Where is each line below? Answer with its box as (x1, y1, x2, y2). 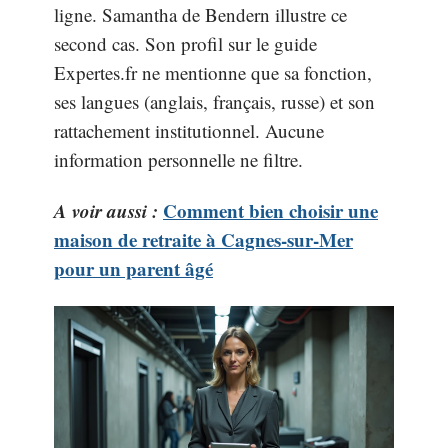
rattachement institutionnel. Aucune (54, 117, 324, 143)
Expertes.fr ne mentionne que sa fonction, (54, 59, 372, 85)
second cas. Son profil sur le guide (54, 30, 317, 56)
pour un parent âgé (54, 255, 213, 282)
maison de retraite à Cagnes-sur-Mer (54, 226, 353, 253)
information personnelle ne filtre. (54, 146, 303, 172)
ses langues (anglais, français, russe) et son (54, 88, 375, 114)
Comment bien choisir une (163, 197, 378, 224)
